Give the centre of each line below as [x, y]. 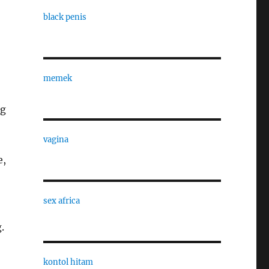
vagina [56, 140]
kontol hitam [68, 262]
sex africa [61, 201]
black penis [65, 17]
